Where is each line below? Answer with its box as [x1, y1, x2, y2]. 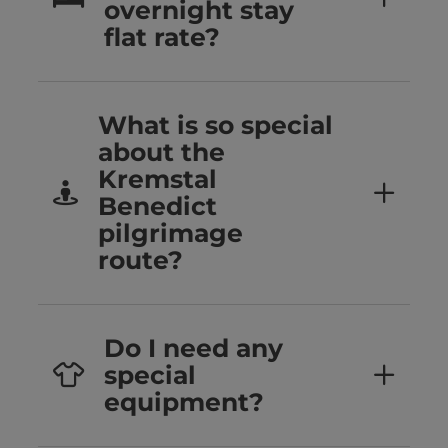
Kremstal [98, 164, 217, 195]
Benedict [98, 191, 217, 222]
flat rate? [104, 22, 220, 53]
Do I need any [104, 333, 283, 364]
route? [98, 245, 183, 276]
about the [98, 137, 225, 168]
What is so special [98, 110, 333, 141]
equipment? [104, 387, 264, 418]
